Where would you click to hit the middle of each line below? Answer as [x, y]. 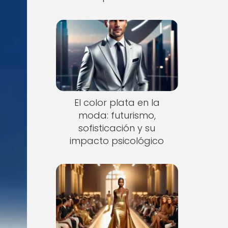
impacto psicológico [117, 140]
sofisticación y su [117, 128]
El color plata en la [117, 102]
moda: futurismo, [117, 115]
